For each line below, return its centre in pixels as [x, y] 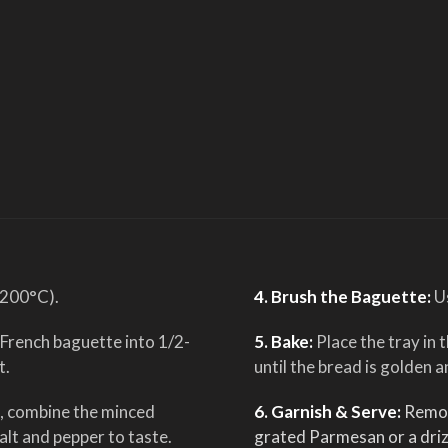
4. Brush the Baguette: [344, 296]
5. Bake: [285, 341]
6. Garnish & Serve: [327, 411]
